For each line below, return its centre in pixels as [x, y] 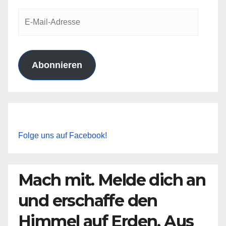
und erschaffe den [88, 200]
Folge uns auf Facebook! [63, 135]
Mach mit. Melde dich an [112, 180]
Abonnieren [57, 65]
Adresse [33, 45]
